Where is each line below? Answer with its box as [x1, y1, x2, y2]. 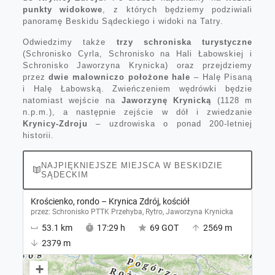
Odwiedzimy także [22, 37, 117, 47]
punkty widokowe [22, 4, 103, 14]
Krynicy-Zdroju [22, 118, 88, 128]
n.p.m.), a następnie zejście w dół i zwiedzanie [22, 107, 253, 117]
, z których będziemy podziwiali [103, 4, 253, 14]
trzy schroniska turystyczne [116, 37, 253, 47]
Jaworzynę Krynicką [121, 95, 212, 105]
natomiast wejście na [22, 95, 122, 105]
